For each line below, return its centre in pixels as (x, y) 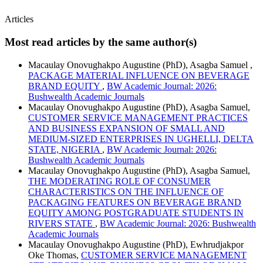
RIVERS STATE (62, 223)
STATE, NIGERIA (65, 149)
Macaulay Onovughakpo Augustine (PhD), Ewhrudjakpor (136, 244)
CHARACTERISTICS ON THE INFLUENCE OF (126, 191)
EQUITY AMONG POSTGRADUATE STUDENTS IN (136, 213)
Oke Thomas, (55, 255)
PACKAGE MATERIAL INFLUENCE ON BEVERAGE (139, 75)
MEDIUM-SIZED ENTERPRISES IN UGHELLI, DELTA (141, 139)
